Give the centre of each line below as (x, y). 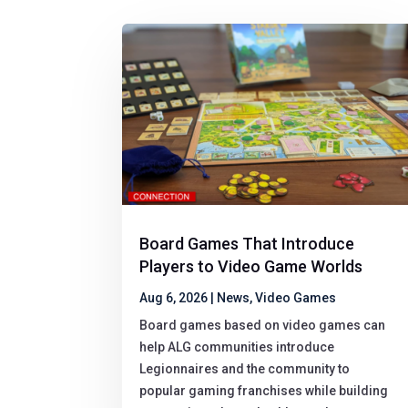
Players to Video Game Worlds (251, 267)
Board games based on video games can (263, 326)
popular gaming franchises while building (264, 391)
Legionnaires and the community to (245, 369)
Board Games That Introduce (247, 244)
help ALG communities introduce (237, 347)
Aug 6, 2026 (174, 298)
